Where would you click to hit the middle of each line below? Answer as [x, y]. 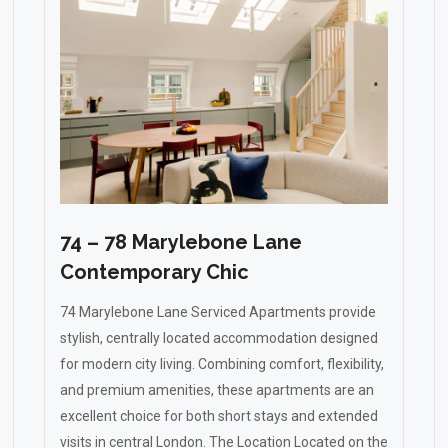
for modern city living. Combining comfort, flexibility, [222, 364]
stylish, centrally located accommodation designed [219, 338]
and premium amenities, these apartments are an [217, 390]
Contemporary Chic [154, 272]
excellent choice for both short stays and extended [219, 416]
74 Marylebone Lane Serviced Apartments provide [218, 312]
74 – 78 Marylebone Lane [181, 242]
